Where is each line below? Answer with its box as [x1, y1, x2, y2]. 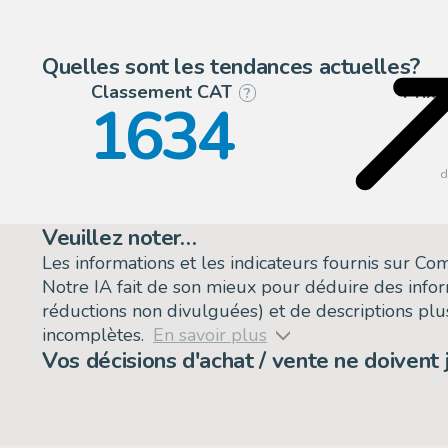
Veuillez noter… [42, 221, 197, 253]
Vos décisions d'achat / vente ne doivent [42, 344, 445, 376]
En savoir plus [153, 322, 267, 347]
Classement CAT [90, 80, 232, 105]
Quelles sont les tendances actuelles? [42, 51, 421, 83]
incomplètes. [42, 322, 144, 347]
